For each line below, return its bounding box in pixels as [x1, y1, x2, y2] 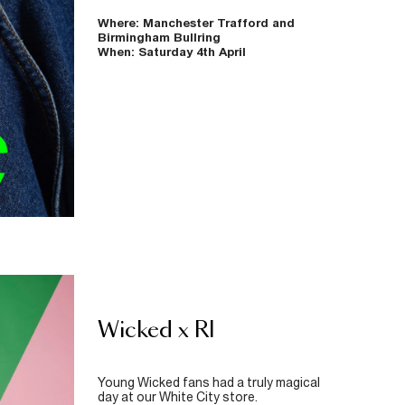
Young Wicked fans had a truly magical [97, 375, 320, 391]
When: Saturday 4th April [97, 44, 246, 60]
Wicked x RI [97, 320, 215, 343]
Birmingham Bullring [97, 30, 221, 45]
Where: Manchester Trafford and [97, 15, 295, 31]
